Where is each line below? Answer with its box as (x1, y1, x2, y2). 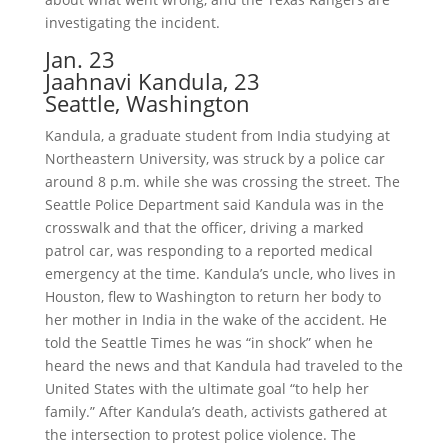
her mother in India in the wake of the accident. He (44, 310, 387, 330)
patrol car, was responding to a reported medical (44, 241, 373, 261)
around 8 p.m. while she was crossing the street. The (44, 172, 400, 192)
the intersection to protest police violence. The (44, 425, 356, 445)
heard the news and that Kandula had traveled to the (44, 356, 403, 376)
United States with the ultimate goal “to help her (44, 379, 369, 399)
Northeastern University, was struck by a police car (44, 149, 385, 169)
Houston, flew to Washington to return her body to (44, 287, 381, 307)
